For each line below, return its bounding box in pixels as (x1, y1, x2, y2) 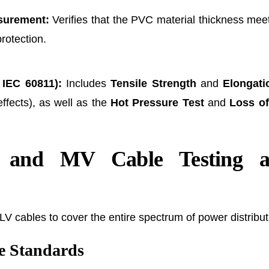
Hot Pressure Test (110, 96, 204, 109)
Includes (61, 77, 111, 89)
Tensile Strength (110, 77, 196, 89)
